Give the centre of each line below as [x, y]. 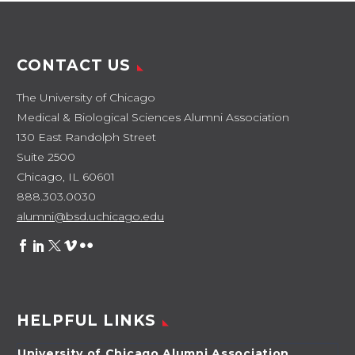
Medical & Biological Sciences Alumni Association [153, 118]
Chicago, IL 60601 [66, 177]
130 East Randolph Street [86, 137]
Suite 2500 [46, 157]
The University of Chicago [86, 98]
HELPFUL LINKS [87, 321]
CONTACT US [74, 66]
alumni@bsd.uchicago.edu [90, 217]
